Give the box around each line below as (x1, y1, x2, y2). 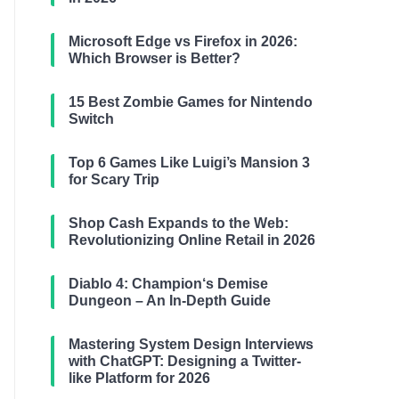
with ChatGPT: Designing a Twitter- (69, 354, 301, 369)
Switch (69, 111, 114, 126)
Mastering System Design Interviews (69, 337, 313, 352)
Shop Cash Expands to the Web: (69, 216, 289, 231)
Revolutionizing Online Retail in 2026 (69, 232, 315, 248)
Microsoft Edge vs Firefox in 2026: (69, 34, 297, 49)
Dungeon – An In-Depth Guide (69, 293, 271, 308)
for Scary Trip (69, 172, 159, 187)
